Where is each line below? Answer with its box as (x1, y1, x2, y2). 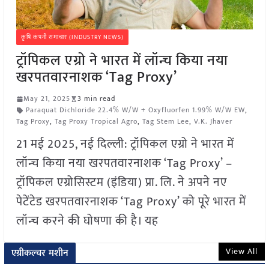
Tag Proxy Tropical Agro (54, 115, 138, 128)
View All (226, 244, 258, 259)
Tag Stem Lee (142, 115, 189, 128)
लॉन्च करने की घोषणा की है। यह (16, 211, 159, 232)
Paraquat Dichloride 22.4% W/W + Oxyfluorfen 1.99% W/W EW (25, 104, 245, 116)
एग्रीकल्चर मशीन (11, 245, 69, 262)
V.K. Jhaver (193, 115, 232, 128)
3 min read (77, 92, 115, 105)
